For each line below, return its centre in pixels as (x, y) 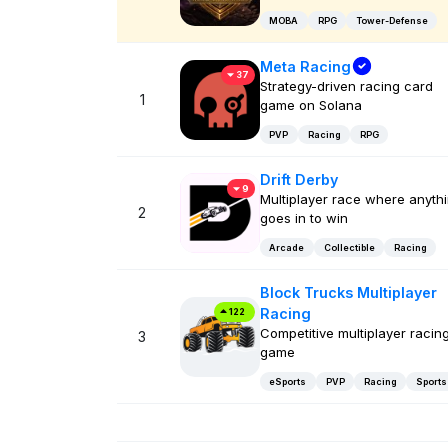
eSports (288, 381)
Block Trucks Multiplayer (348, 293)
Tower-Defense (391, 20)
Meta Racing (305, 66)
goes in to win (303, 218)
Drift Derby (298, 180)
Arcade (287, 247)
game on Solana (310, 105)
